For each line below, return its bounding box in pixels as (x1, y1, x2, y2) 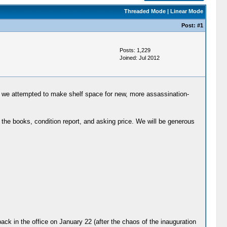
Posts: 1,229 (119, 47, 150, 53)
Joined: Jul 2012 (119, 55, 160, 61)
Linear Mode (170, 8, 203, 14)
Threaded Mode (124, 8, 166, 14)
